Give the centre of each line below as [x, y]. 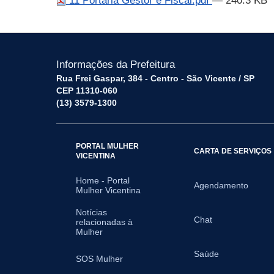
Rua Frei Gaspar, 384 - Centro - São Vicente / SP [155, 78]
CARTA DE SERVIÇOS [233, 151]
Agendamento [221, 185]
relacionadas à [104, 222]
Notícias [91, 212]
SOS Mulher [99, 259]
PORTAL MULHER [107, 146]
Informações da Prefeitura [116, 65]
